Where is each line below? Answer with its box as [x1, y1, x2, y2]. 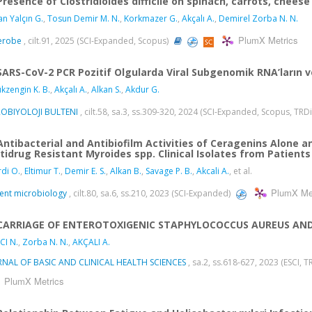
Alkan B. [110, 165, 141, 178]
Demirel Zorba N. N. [219, 13, 298, 25]
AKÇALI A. [72, 236, 110, 249]
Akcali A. [196, 165, 229, 178]
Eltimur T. [24, 165, 61, 178]
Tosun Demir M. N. [47, 13, 120, 25]
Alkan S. [91, 84, 121, 96]
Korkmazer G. [124, 13, 178, 25]
